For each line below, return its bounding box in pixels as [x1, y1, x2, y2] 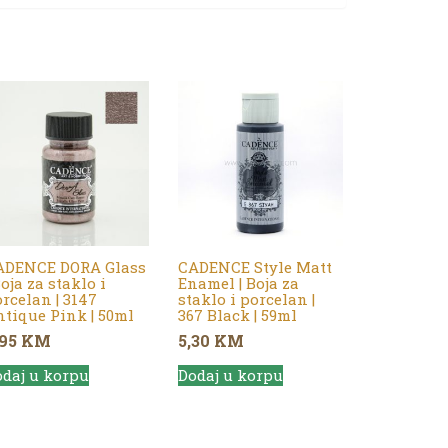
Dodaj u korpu [177, 365, 283, 386]
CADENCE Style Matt [177, 256, 332, 277]
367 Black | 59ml [177, 304, 297, 325]
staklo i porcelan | [177, 288, 315, 309]
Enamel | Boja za [177, 272, 299, 293]
